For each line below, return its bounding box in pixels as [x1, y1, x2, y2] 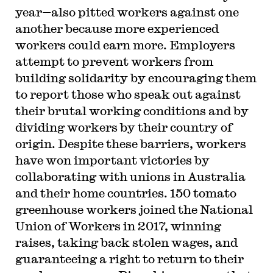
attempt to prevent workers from [15, 54, 213, 68]
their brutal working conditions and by [15, 103, 249, 118]
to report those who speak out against [15, 87, 241, 101]
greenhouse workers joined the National [15, 202, 253, 216]
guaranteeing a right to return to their [15, 251, 244, 266]
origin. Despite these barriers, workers [15, 136, 246, 151]
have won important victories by [15, 152, 210, 167]
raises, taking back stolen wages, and [15, 235, 238, 249]
